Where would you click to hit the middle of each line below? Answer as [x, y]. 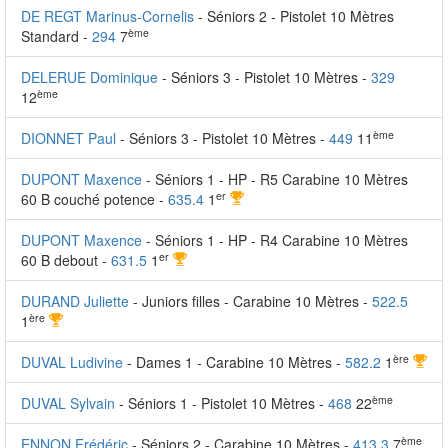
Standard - [56, 36]
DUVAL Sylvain [68, 403]
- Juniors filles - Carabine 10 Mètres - [252, 301]
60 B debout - [66, 260]
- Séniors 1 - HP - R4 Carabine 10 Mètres [277, 240]
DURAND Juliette [75, 301]
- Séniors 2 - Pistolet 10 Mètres [296, 16]
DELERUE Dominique [89, 77]
